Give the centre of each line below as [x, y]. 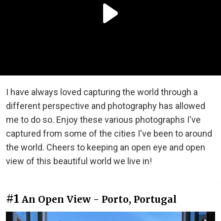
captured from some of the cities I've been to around [109, 133]
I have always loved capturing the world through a [102, 92]
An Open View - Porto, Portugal [99, 199]
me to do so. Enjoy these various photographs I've [103, 119]
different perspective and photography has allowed [106, 106]
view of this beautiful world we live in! [79, 161]
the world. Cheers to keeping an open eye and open [106, 147]
